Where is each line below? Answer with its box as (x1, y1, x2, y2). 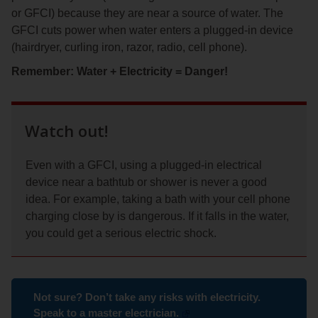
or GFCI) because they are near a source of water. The (11, 7, 283, 20)
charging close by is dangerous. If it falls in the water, (26, 210, 289, 223)
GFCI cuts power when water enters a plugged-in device (11, 24, 293, 37)
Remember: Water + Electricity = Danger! (11, 65, 228, 78)
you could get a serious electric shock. (26, 227, 216, 240)
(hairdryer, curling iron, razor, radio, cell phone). (11, 41, 247, 54)
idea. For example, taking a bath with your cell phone (26, 193, 290, 206)
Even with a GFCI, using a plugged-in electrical (26, 159, 262, 172)
